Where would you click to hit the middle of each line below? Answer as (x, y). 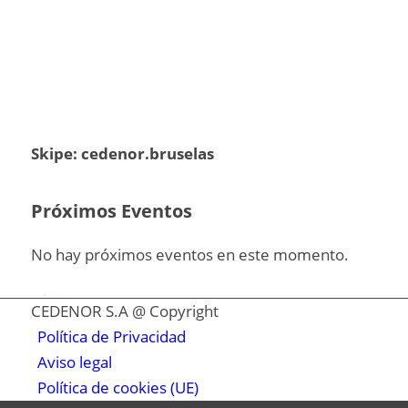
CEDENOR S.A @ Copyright (124, 311)
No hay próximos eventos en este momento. (189, 254)
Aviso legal (74, 362)
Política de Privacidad (111, 337)
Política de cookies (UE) (117, 388)
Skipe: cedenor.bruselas (122, 154)
